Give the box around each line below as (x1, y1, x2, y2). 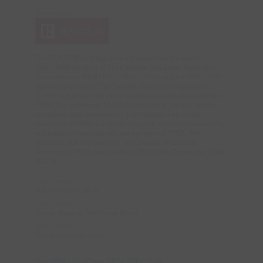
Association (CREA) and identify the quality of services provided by (35, 119, 225, 128)
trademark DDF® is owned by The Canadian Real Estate (35, 137, 197, 147)
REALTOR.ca (49, 53, 88, 62)
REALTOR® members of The (35, 62, 120, 72)
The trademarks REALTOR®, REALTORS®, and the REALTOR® (35, 72, 221, 81)
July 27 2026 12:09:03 (35, 185, 98, 194)
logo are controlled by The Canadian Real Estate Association (35, 81, 207, 90)
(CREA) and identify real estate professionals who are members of (35, 90, 224, 100)
